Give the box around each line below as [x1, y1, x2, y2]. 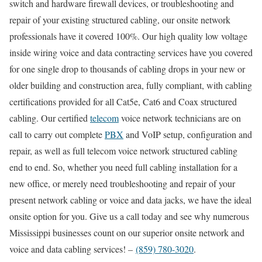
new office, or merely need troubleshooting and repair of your [9, 177, 235, 189]
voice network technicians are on [119, 111, 241, 124]
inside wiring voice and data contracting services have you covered [9, 46, 253, 58]
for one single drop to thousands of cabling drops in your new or [9, 62, 245, 75]
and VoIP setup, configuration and [123, 127, 252, 140]
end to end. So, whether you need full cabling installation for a [9, 160, 237, 173]
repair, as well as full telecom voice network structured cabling [9, 144, 237, 157]
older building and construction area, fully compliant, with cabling [9, 78, 252, 91]
